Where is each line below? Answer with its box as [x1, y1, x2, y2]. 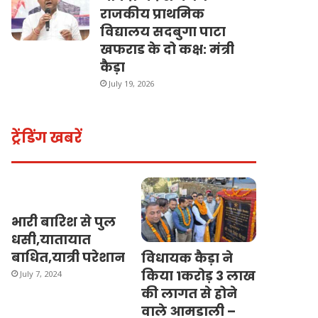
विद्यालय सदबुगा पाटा [100, 22, 226, 40]
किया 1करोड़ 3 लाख [141, 267, 256, 285]
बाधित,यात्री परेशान [11, 248, 126, 266]
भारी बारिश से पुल [11, 212, 116, 231]
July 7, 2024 [20, 268, 62, 279]
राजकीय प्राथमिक [100, 4, 205, 23]
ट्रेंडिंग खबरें [11, 127, 82, 148]
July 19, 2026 [109, 77, 155, 89]
